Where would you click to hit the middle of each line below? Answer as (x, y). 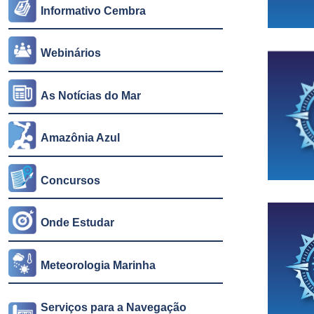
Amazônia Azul (80, 138)
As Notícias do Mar (90, 96)
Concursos (70, 181)
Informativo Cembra (93, 11)
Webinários (70, 53)
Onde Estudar (77, 223)
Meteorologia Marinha (98, 265)
